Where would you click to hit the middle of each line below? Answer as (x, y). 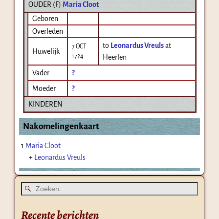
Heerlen (114, 57)
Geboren (45, 18)
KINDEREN (45, 104)
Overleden (47, 31)
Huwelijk (46, 51)
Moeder (44, 88)
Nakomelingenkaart (61, 126)
